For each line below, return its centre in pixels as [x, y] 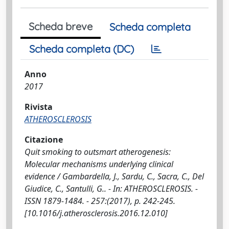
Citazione [44, 140]
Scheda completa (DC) [82, 49]
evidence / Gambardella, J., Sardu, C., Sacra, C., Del [114, 176]
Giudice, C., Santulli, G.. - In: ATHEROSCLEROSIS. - [111, 189]
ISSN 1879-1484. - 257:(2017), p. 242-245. [100, 201]
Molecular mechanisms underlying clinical [99, 164]
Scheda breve [61, 26]
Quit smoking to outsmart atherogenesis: [98, 152]
